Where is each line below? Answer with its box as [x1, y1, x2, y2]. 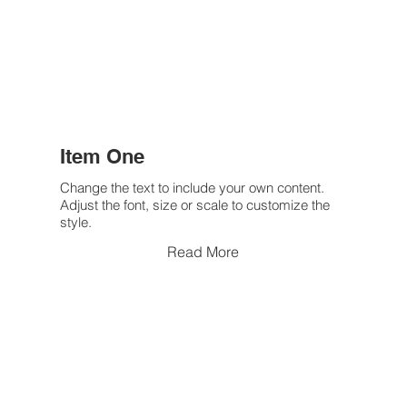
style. [59, 213, 92, 232]
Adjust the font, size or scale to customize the [59, 196, 330, 214]
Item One [59, 144, 144, 169]
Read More [167, 243, 239, 262]
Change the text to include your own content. [59, 179, 324, 197]
